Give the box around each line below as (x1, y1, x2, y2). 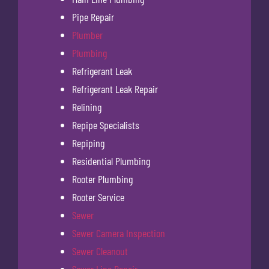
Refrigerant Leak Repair (72, 82, 158, 95)
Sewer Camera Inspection (72, 226, 165, 240)
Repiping (72, 136, 104, 150)
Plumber (72, 28, 103, 41)
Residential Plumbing (72, 154, 150, 168)
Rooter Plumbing (72, 172, 133, 186)
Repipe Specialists (72, 118, 139, 131)
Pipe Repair (72, 10, 114, 23)
